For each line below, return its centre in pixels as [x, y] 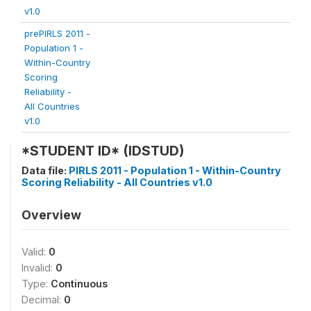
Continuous [79, 284]
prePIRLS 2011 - [57, 33]
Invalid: [39, 268]
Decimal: [43, 300]
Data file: [45, 170]
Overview [51, 215]
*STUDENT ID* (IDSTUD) [103, 151]
